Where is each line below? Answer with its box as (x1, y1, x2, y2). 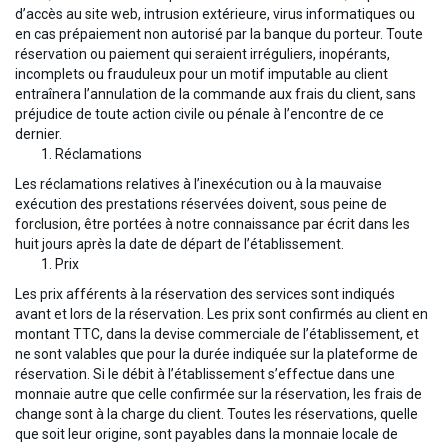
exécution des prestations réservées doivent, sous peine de (15, 196, 387, 213)
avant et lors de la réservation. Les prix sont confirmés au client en (15, 306, 428, 323)
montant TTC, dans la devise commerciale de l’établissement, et (15, 326, 419, 343)
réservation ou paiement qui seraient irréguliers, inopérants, (15, 46, 390, 63)
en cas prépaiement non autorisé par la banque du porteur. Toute (15, 26, 423, 43)
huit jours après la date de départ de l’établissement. (15, 236, 344, 253)
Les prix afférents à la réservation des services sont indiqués (15, 286, 395, 303)
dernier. (15, 126, 62, 143)
